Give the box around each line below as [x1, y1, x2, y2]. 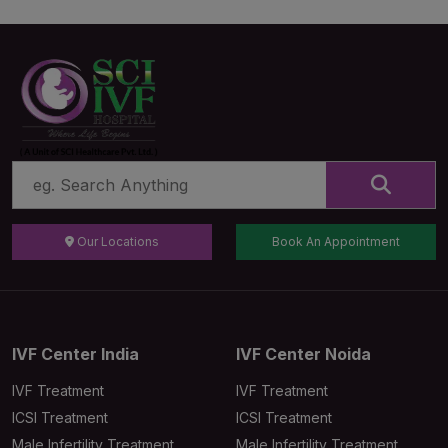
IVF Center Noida [236, 344, 371, 365]
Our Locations [74, 234, 159, 250]
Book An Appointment [272, 234, 400, 250]
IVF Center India [12, 344, 139, 365]
